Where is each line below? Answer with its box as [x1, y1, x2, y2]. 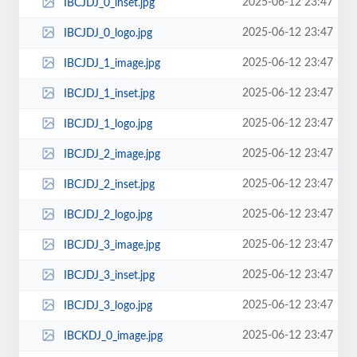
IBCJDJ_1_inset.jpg [63, 88, 155, 100]
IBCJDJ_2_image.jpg [63, 148, 160, 160]
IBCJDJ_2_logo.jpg [63, 209, 152, 221]
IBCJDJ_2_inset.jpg [63, 178, 155, 190]
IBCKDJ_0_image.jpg [63, 330, 163, 342]
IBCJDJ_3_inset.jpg [63, 269, 155, 281]
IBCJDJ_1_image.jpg [63, 57, 160, 69]
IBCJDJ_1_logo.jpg [63, 118, 152, 130]
